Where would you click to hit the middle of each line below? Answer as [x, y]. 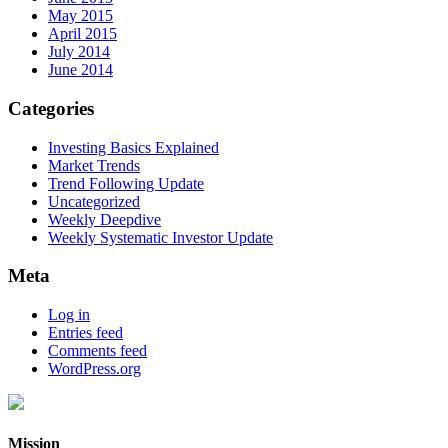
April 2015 [82, 34]
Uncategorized [94, 201]
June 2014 [80, 70]
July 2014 [79, 52]
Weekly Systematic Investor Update [160, 237]
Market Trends [94, 165]
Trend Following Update [126, 183]
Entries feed [85, 333]
